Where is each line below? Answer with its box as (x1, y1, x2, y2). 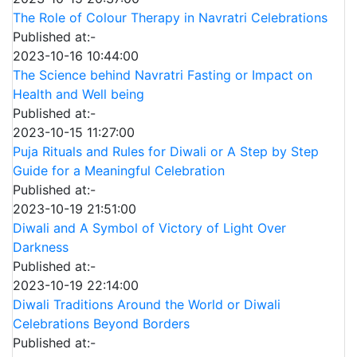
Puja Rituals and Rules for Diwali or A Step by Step (13, 143, 319, 160)
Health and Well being (13, 86, 144, 103)
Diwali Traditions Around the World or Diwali (13, 296, 280, 313)
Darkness (13, 239, 69, 256)
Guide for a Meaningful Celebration (13, 163, 225, 179)
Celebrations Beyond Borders (13, 316, 190, 332)
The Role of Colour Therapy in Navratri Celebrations (13, 10, 328, 26)
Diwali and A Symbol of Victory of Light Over (13, 220, 286, 237)
